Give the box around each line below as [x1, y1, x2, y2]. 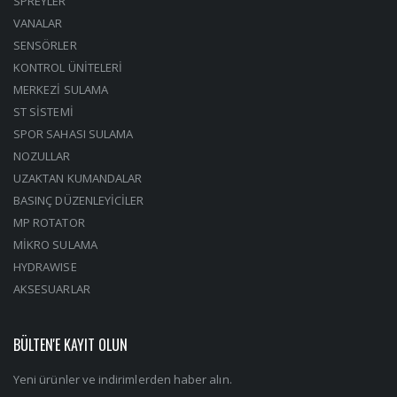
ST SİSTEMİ [13, 103, 74, 120]
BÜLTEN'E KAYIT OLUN [13, 333, 128, 355]
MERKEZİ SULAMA [13, 81, 108, 97]
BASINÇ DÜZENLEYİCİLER [13, 191, 144, 208]
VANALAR [13, 14, 63, 31]
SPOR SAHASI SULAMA [13, 125, 134, 142]
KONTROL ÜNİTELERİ [13, 58, 123, 75]
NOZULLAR [13, 147, 71, 164]
